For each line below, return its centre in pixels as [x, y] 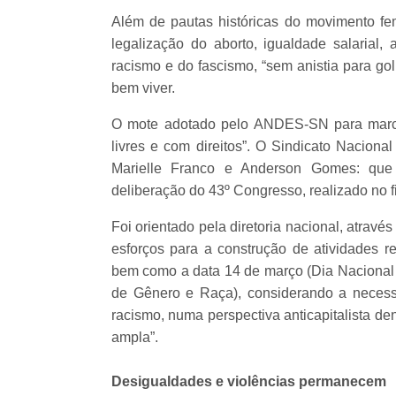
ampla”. [135, 337]
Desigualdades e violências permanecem [249, 381]
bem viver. [143, 88]
